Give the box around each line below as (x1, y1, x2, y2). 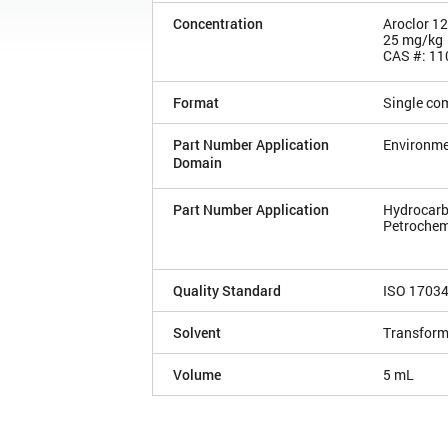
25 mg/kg (383, 29, 443, 49)
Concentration (173, 13, 263, 33)
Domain (173, 152, 222, 172)
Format (173, 92, 219, 112)
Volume (173, 364, 221, 384)
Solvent (173, 322, 221, 342)
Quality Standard (173, 280, 281, 300)
